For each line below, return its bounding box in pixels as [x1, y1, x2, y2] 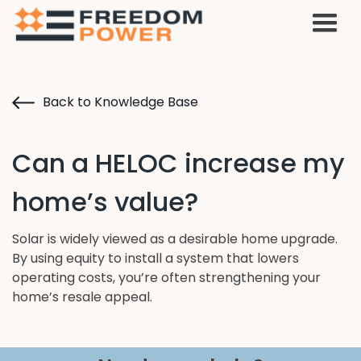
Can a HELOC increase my [12, 145, 345, 181]
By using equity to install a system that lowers [12, 249, 299, 268]
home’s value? [12, 184, 198, 220]
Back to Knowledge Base [43, 93, 198, 111]
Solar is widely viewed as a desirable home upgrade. [12, 230, 338, 248]
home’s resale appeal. [12, 288, 152, 306]
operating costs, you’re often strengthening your [12, 268, 321, 287]
